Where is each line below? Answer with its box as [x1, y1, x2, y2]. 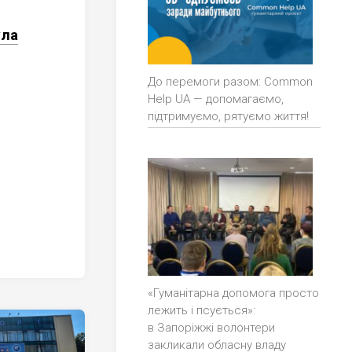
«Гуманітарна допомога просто [148, 286, 319, 301]
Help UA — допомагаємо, [148, 92, 284, 107]
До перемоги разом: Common [148, 75, 313, 90]
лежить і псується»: [148, 303, 255, 318]
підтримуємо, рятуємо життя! [148, 109, 309, 124]
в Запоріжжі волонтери [148, 321, 275, 335]
